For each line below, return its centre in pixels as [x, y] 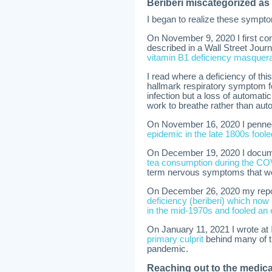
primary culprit [175, 239]
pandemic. [168, 249]
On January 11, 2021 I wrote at [209, 229]
